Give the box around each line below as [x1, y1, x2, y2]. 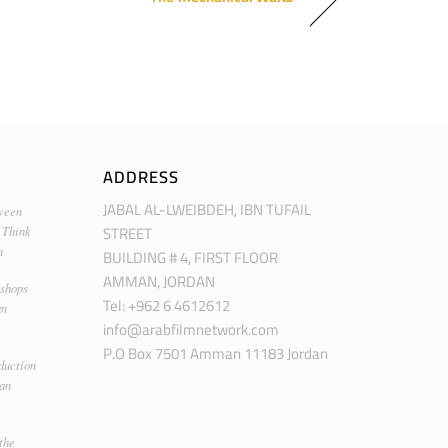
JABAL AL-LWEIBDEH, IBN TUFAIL [103, 195, 312, 225]
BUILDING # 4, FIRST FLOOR [103, 243, 279, 273]
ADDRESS [103, 161, 180, 192]
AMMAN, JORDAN [103, 267, 216, 297]
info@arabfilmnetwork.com [103, 315, 280, 345]
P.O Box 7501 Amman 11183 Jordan [103, 339, 329, 369]
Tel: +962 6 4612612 [103, 291, 231, 321]
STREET [103, 219, 153, 249]
